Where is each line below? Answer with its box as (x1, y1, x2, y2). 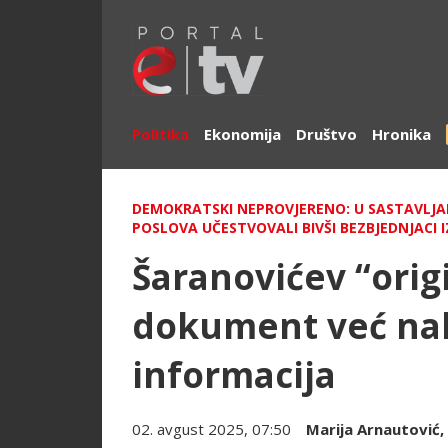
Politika (132, 124, 189, 145)
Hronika (372, 124, 431, 145)
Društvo (296, 124, 357, 145)
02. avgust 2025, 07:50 (132, 419, 291, 440)
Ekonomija (204, 124, 281, 145)
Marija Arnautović (306, 419, 440, 440)
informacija (132, 351, 336, 399)
